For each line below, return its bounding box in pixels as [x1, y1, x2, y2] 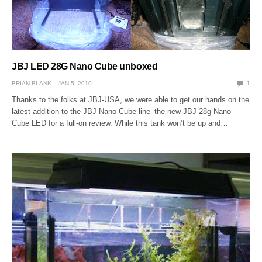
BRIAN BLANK [12, 80, 51, 87]
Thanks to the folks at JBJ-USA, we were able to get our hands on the [12, 95, 250, 104]
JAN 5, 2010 [58, 80, 92, 87]
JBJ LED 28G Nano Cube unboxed [12, 61, 158, 71]
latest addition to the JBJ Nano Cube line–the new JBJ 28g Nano [12, 106, 232, 116]
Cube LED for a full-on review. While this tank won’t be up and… [12, 118, 229, 127]
